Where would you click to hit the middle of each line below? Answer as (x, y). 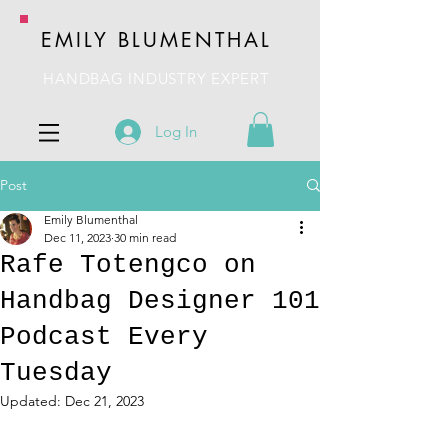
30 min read (145, 237)
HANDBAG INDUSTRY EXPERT (156, 78)
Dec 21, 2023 (104, 400)
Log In (176, 131)
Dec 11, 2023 (77, 237)
